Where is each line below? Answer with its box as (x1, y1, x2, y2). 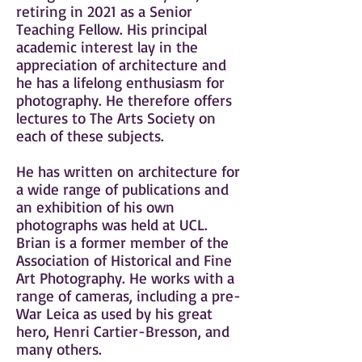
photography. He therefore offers (16, 90, 232, 110)
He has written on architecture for (16, 162, 240, 181)
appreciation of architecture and (16, 55, 226, 74)
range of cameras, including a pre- (16, 286, 241, 305)
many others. (16, 339, 102, 359)
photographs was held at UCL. (16, 215, 208, 234)
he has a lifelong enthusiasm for (16, 73, 225, 92)
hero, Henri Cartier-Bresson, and (16, 322, 229, 341)
